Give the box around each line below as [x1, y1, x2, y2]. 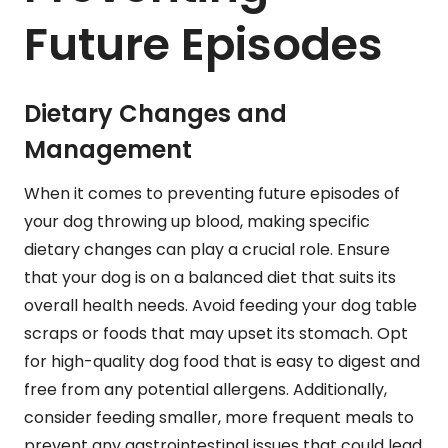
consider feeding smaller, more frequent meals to [24, 406, 414, 430]
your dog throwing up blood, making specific [24, 210, 370, 234]
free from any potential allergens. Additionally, [24, 378, 387, 402]
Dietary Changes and [24, 97, 287, 131]
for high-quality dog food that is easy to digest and [24, 350, 420, 374]
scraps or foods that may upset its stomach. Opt [24, 322, 408, 346]
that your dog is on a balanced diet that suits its [24, 266, 396, 290]
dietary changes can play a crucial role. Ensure [24, 238, 390, 262]
